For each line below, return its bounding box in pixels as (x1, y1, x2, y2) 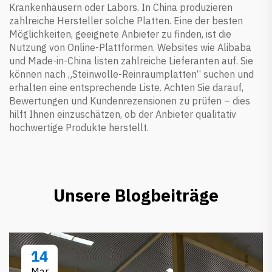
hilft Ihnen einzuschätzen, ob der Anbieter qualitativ (9, 107, 236, 120)
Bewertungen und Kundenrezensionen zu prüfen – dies (9, 94, 250, 107)
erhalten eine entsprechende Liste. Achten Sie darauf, (9, 81, 243, 93)
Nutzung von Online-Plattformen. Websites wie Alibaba (9, 41, 251, 53)
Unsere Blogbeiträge (53, 183, 219, 206)
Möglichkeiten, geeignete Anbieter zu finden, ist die (9, 27, 231, 40)
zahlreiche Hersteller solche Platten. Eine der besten (9, 14, 243, 27)
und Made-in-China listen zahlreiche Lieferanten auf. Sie (9, 54, 253, 67)
